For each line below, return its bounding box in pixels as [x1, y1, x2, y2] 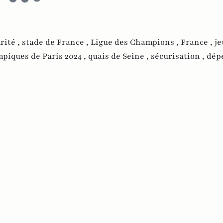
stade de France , [22, 36, 91, 48]
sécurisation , [151, 50, 207, 62]
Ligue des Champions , [91, 36, 181, 48]
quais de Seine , [88, 50, 151, 62]
